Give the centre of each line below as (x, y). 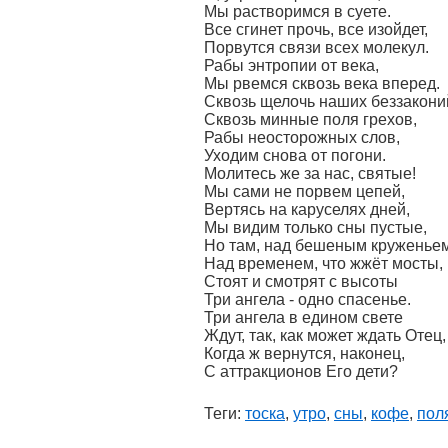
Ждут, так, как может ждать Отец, (325, 335)
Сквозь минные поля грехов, (310, 119)
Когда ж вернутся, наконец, (304, 353)
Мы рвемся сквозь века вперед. (322, 83)
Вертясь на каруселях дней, (307, 209)
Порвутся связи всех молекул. (316, 47)
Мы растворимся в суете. (297, 11)
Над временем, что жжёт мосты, (323, 263)
